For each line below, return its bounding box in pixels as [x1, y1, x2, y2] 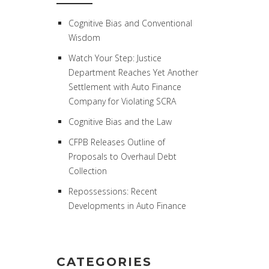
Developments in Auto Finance [68, 200, 186, 211]
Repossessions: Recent [68, 186, 157, 197]
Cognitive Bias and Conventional [68, 17, 192, 29]
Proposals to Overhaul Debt [68, 151, 177, 162]
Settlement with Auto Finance [68, 81, 181, 92]
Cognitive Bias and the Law [68, 116, 172, 127]
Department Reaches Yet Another [68, 67, 198, 78]
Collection [68, 165, 107, 177]
